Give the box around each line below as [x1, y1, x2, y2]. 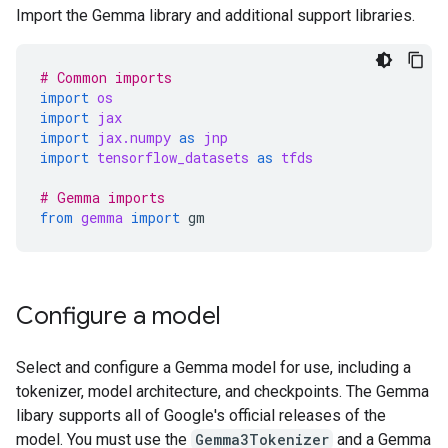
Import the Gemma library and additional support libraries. [16, 6, 415, 25]
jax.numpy [97, 128, 171, 147]
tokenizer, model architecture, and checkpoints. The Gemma [16, 382, 429, 401]
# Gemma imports [40, 188, 165, 207]
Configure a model [16, 301, 221, 331]
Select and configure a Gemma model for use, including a [16, 358, 411, 377]
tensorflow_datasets [97, 148, 249, 167]
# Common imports [40, 68, 172, 87]
